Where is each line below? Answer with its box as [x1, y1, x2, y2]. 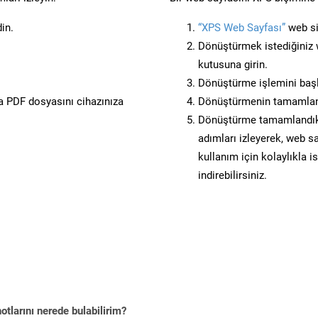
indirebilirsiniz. [198, 168, 267, 182]
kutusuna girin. [198, 57, 268, 71]
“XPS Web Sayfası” [198, 21, 285, 34]
